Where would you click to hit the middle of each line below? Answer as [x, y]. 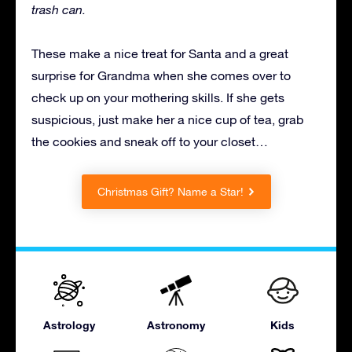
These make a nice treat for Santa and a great [160, 53]
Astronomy [176, 324]
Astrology [69, 324]
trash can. [59, 9]
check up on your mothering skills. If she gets [158, 97]
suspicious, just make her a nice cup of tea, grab [167, 119]
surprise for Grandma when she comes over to [161, 75]
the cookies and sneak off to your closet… [150, 141]
